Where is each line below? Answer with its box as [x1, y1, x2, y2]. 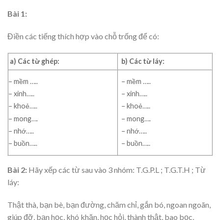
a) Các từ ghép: [8, 56, 59, 65]
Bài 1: [7, 9, 27, 19]
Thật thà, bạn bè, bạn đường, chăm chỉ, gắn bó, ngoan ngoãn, [7, 199, 211, 209]
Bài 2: [7, 165, 27, 174]
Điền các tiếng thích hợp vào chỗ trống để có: [7, 31, 159, 41]
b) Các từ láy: [121, 56, 165, 65]
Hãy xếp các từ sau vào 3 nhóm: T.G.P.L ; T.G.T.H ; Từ [27, 165, 206, 174]
